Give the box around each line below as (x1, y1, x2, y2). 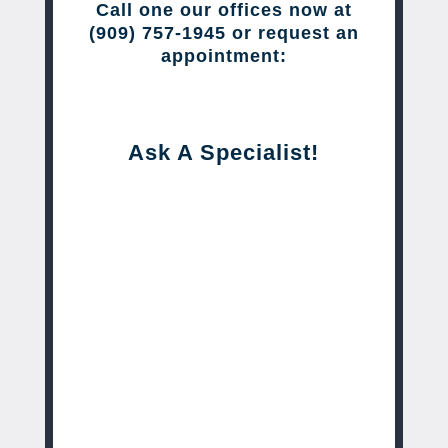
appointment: (160, 45, 287, 66)
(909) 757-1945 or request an (88, 22, 359, 43)
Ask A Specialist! (128, 139, 320, 165)
